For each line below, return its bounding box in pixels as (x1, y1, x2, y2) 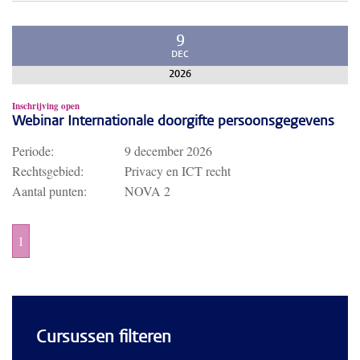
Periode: (12, 142, 54, 159)
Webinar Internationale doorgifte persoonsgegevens (12, 115, 334, 129)
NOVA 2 (125, 182, 170, 199)
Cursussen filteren (36, 329, 171, 347)
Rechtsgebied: (12, 162, 84, 179)
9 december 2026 (125, 142, 212, 159)
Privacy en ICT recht (125, 162, 231, 179)
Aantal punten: (12, 182, 87, 199)
